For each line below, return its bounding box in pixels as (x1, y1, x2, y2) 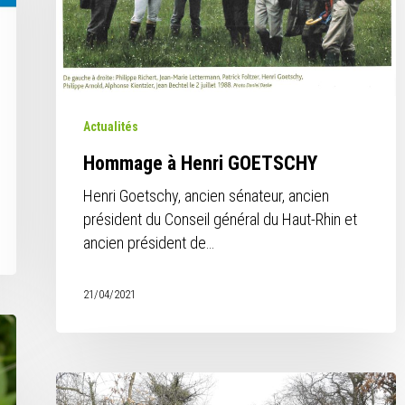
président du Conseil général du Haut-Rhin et (83, 210, 358, 229)
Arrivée (55, 373, 100, 392)
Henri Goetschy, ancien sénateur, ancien (83, 186, 330, 205)
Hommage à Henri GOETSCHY (83, 152, 318, 174)
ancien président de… (83, 233, 215, 252)
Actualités (83, 119, 139, 134)
